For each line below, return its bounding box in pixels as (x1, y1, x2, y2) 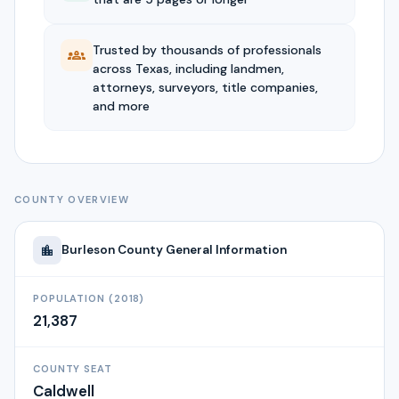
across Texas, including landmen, (92, 60, 284, 77)
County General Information (115, 241, 287, 257)
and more (92, 97, 150, 114)
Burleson (61, 241, 115, 257)
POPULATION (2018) (33, 292, 145, 305)
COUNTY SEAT (33, 362, 112, 376)
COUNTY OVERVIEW (14, 192, 130, 206)
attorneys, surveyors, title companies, (92, 78, 318, 95)
